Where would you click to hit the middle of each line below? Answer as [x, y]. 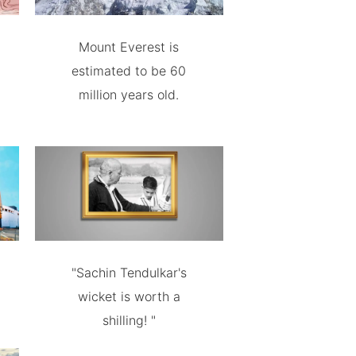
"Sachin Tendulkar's [129, 273]
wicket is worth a [129, 296]
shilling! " [129, 320]
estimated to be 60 [129, 71]
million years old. [129, 95]
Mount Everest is [129, 47]
